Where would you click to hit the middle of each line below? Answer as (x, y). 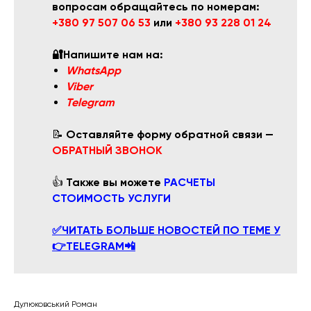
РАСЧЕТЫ (190, 183)
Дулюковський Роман (56, 304)
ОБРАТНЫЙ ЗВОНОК (107, 151)
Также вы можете (115, 183)
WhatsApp (93, 71)
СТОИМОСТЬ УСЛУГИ (111, 199)
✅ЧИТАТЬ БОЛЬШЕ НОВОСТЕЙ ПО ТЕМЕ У (166, 230)
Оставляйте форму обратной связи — (170, 135)
